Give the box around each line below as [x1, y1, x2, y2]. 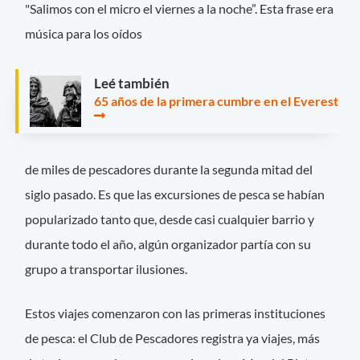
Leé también [94, 74, 170, 92]
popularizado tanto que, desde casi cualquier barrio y [25, 211, 315, 227]
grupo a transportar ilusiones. [25, 261, 188, 277]
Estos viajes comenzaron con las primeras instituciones [25, 305, 326, 321]
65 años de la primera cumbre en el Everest [94, 92, 338, 108]
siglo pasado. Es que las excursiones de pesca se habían [25, 186, 325, 202]
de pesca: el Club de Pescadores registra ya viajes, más [25, 330, 321, 346]
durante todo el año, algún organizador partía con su [25, 236, 312, 252]
